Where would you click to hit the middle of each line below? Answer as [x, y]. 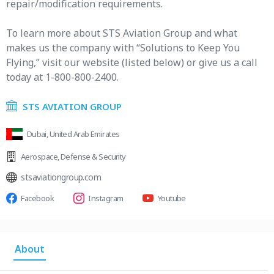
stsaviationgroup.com [61, 177]
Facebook [37, 198]
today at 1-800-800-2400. [62, 77]
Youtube [172, 198]
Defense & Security [93, 157]
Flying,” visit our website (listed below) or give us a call [132, 62]
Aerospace [39, 157]
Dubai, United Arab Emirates [73, 134]
